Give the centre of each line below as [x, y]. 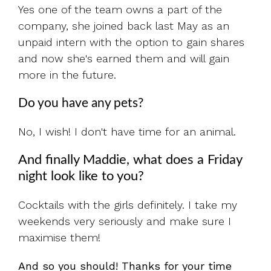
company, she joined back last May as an [124, 26]
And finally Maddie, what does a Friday [130, 160]
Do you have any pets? [82, 103]
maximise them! [59, 238]
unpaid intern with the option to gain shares [131, 42]
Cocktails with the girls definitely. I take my [128, 205]
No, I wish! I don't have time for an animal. [127, 132]
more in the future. [67, 75]
